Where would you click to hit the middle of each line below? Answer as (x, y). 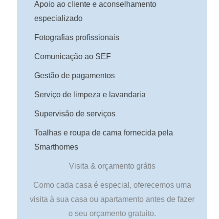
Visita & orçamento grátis (112, 166)
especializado (58, 18)
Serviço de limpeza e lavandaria (90, 94)
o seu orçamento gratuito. (112, 213)
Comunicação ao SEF (73, 56)
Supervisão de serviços (75, 113)
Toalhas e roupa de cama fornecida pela (104, 132)
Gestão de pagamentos (75, 75)
